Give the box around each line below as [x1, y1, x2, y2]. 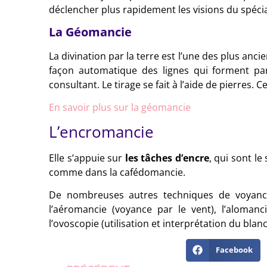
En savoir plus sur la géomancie [49, 100, 191, 114]
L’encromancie [49, 120, 154, 142]
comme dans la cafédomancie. [49, 165, 185, 179]
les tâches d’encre [125, 151, 209, 164]
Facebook [216, 244, 253, 256]
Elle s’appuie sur [49, 151, 125, 164]
